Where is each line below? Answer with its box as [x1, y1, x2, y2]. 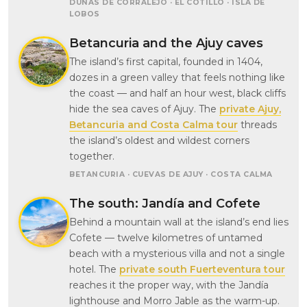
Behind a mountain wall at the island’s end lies [69, 216, 288, 229]
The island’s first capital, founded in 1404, [69, 56, 262, 69]
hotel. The [69, 263, 119, 276]
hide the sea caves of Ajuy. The [69, 103, 219, 116]
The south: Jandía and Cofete [69, 196, 260, 212]
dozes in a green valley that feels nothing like [69, 71, 285, 84]
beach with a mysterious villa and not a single [69, 247, 285, 260]
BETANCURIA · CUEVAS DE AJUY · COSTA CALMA [69, 170, 273, 180]
